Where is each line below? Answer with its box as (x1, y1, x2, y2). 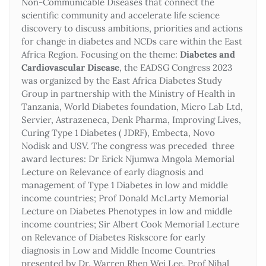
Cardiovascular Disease (21, 61, 119, 73)
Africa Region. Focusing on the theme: (21, 48, 180, 60)
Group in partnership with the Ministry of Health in (21, 87, 235, 99)
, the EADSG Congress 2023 (119, 61, 235, 73)
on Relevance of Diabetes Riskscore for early (21, 231, 205, 243)
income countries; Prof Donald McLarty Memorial (21, 192, 229, 204)
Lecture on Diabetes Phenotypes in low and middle (21, 205, 232, 217)
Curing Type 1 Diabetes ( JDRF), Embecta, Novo (21, 126, 215, 138)
